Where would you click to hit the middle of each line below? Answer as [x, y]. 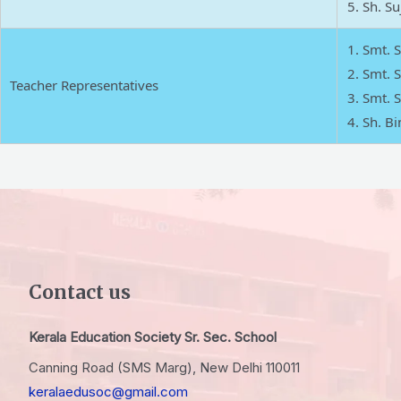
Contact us [80, 292]
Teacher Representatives [84, 85]
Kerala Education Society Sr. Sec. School [153, 337]
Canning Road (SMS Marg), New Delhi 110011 [164, 367]
